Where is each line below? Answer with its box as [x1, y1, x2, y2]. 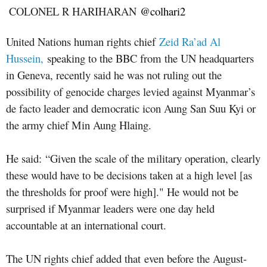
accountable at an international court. [6, 217, 166, 232]
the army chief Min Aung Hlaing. [6, 117, 151, 132]
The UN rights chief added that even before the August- [6, 250, 247, 266]
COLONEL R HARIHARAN [9, 3, 136, 18]
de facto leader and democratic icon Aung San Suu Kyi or [6, 100, 256, 116]
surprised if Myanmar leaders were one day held [6, 200, 215, 216]
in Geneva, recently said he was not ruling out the [6, 67, 222, 82]
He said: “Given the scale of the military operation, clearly [6, 150, 260, 166]
